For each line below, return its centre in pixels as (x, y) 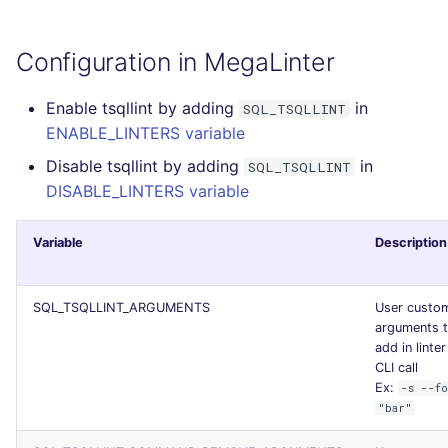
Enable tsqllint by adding (142, 107)
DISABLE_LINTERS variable (147, 190)
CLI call (396, 367)
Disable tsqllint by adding (145, 165)
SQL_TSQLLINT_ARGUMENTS (121, 307)
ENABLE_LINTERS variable (145, 132)
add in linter (410, 347)
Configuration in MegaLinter (175, 61)
